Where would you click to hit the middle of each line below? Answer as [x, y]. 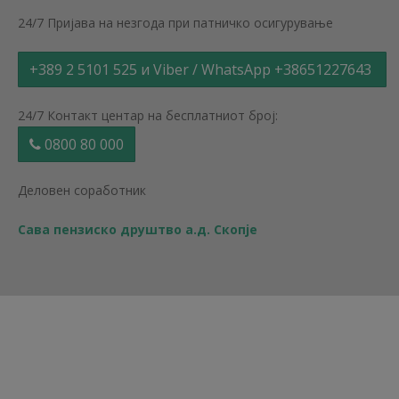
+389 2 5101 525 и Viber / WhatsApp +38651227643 [202, 70]
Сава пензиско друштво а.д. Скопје [138, 230]
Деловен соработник [82, 191]
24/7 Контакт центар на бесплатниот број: [148, 116]
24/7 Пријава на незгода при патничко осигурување [175, 23]
